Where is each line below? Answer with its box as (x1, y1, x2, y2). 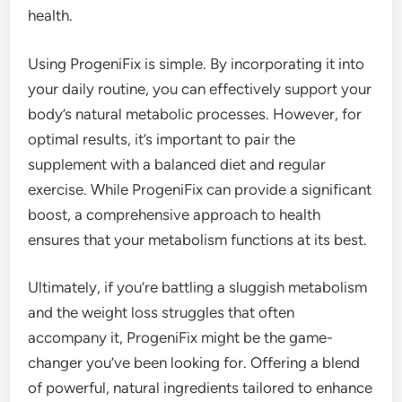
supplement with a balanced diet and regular (28, 154, 327, 173)
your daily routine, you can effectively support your (28, 79, 372, 98)
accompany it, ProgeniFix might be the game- (28, 328, 334, 347)
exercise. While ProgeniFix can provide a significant (28, 179, 372, 198)
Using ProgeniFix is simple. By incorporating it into (28, 54, 365, 73)
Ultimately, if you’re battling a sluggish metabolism (28, 278, 368, 297)
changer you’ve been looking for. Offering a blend (28, 354, 361, 372)
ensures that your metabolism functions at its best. (28, 230, 368, 249)
